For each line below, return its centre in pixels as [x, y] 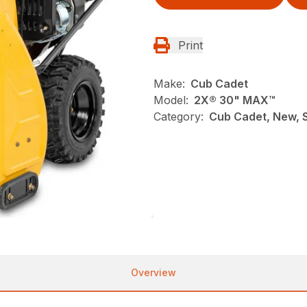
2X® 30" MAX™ [235, 100]
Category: [179, 116]
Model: [171, 100]
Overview [153, 272]
